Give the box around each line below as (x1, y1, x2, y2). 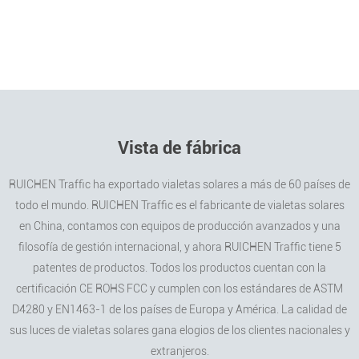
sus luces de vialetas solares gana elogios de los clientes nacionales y (9, 324, 350, 337)
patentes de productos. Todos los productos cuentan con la (33, 261, 326, 275)
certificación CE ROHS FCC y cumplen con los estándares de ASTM (16, 282, 343, 296)
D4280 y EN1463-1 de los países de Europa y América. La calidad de (12, 303, 347, 317)
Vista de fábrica (118, 138, 241, 159)
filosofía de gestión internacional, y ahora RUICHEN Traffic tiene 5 (18, 240, 341, 254)
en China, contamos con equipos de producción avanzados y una (18, 220, 341, 233)
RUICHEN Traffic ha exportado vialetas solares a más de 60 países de (9, 178, 350, 192)
